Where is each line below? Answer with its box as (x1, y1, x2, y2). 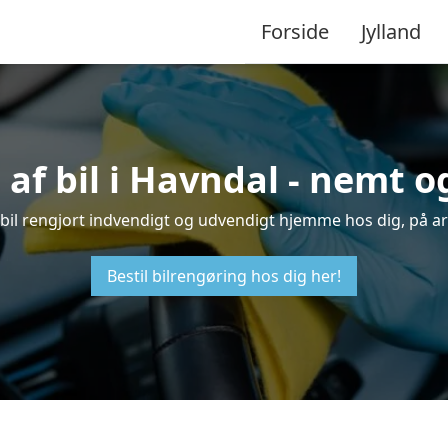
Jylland (361, 17, 421, 45)
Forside (261, 17, 329, 45)
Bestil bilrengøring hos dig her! (107, 265, 341, 287)
